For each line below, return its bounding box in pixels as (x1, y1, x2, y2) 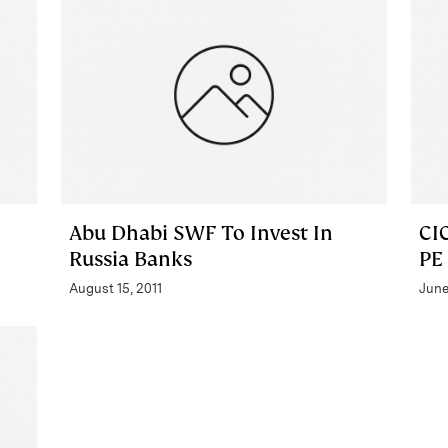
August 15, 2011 (68, 280, 162, 296)
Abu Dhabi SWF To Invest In (68, 219, 333, 246)
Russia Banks (68, 245, 192, 272)
